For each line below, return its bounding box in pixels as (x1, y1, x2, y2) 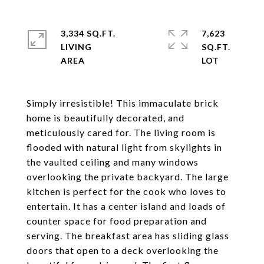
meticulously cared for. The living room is (27, 127, 216, 138)
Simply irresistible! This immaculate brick (27, 97, 219, 108)
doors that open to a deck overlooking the (27, 245, 219, 256)
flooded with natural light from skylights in (27, 141, 222, 153)
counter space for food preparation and (27, 215, 207, 226)
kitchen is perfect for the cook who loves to (27, 186, 226, 197)
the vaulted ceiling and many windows (27, 156, 199, 167)
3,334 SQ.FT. (61, 28, 115, 38)
